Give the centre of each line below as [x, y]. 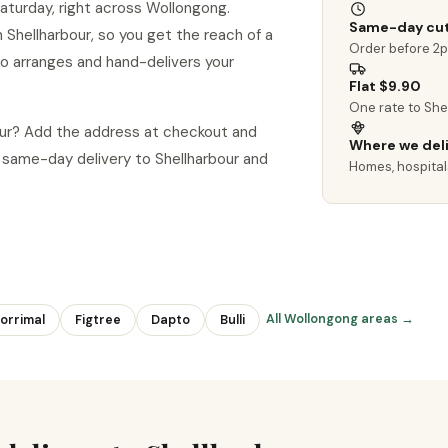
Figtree [98, 320]
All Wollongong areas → [340, 319]
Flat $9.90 [384, 86]
